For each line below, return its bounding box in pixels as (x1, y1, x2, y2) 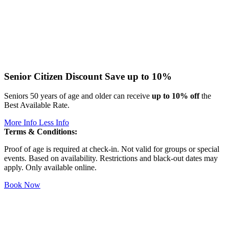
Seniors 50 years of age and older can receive (4, 91, 152, 101)
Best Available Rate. (4, 101, 70, 110)
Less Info (39, 118, 69, 127)
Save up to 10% (105, 71, 172, 82)
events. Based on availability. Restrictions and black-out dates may (4, 154, 218, 163)
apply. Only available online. (4, 163, 97, 172)
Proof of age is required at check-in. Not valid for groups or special (4, 145, 219, 154)
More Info (4, 118, 37, 127)
